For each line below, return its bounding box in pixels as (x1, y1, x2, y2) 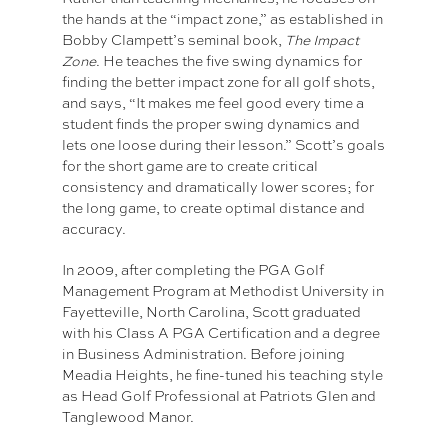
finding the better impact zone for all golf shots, (62, 75, 376, 90)
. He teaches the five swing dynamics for (96, 54, 363, 69)
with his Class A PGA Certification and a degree (62, 326, 381, 341)
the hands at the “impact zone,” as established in (62, 12, 384, 27)
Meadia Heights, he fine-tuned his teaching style (62, 368, 384, 383)
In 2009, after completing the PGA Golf (62, 263, 325, 278)
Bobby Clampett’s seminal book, (62, 33, 286, 48)
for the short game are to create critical (62, 159, 319, 174)
